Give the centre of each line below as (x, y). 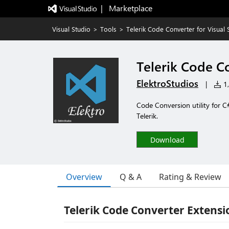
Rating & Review (190, 177)
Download (167, 140)
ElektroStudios (167, 83)
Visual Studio (71, 29)
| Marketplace (126, 8)
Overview (84, 177)
